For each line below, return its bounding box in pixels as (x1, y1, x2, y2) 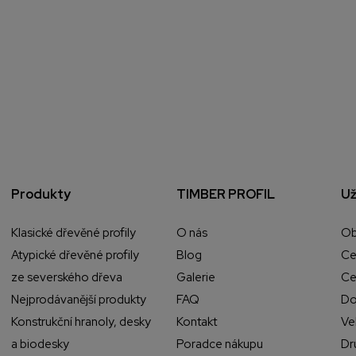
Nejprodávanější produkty (11, 292, 147, 308)
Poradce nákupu (176, 336, 263, 353)
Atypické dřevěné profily (11, 247, 140, 264)
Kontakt (176, 314, 217, 331)
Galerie (176, 269, 215, 286)
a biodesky (11, 336, 70, 353)
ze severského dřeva (11, 269, 123, 286)
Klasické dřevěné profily (11, 225, 137, 242)
